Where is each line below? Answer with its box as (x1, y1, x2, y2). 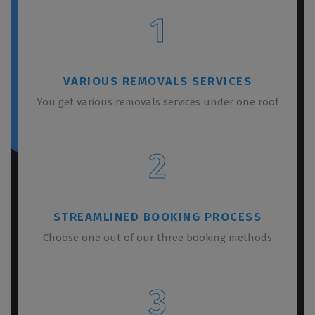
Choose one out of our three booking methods (43, 231, 272, 244)
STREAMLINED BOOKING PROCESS (53, 209, 262, 224)
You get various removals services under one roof (37, 95, 278, 108)
